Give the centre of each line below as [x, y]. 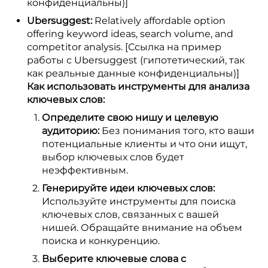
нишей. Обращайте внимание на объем [142, 228]
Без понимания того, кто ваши [177, 131]
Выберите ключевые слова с [114, 259]
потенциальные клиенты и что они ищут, [144, 144]
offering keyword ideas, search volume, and [130, 34]
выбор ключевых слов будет [113, 157]
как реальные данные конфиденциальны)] [133, 73]
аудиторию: [71, 131]
